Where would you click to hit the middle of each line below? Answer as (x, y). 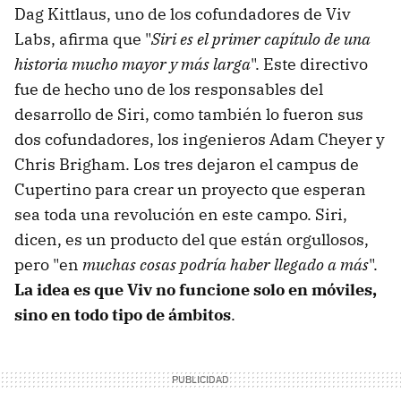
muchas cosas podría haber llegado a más (224, 264)
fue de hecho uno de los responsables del (169, 89)
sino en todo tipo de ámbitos (123, 314)
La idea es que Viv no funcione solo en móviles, (196, 289)
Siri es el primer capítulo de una (261, 38)
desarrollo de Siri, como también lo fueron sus (189, 114)
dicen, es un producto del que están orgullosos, (192, 239)
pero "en (47, 264)
